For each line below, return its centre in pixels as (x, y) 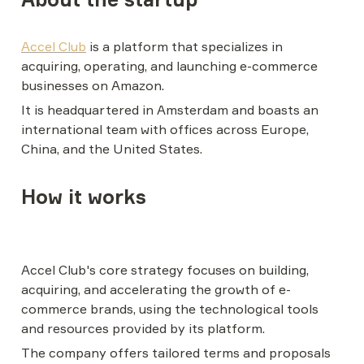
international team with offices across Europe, (165, 129)
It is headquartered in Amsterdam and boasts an (170, 110)
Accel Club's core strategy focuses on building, (165, 270)
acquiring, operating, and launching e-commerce (169, 66)
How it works (84, 197)
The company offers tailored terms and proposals (176, 353)
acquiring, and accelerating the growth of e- (156, 289)
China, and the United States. (112, 149)
